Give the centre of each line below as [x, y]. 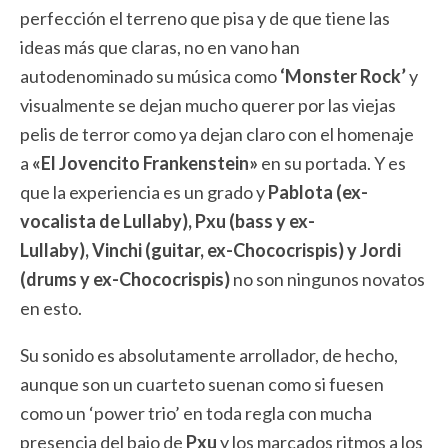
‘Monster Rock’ [343, 76]
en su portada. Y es [333, 163]
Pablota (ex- [318, 192]
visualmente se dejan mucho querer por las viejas [208, 105]
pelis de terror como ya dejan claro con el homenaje [217, 134]
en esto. [51, 308]
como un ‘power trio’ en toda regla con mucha [196, 413]
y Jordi [372, 250]
